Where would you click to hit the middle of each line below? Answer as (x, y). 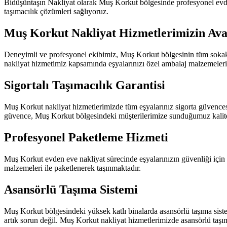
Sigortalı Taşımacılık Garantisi (85, 85)
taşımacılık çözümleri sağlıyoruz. (56, 12)
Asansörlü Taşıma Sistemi (71, 189)
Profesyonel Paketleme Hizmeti (86, 137)
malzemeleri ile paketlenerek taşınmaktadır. (72, 168)
